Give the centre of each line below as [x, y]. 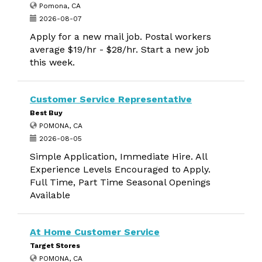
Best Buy [46, 113]
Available [50, 195]
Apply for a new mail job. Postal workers [120, 37]
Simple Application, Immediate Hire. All [118, 156]
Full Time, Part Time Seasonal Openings [120, 182]
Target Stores [55, 246]
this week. [52, 62]
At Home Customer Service [95, 232]
